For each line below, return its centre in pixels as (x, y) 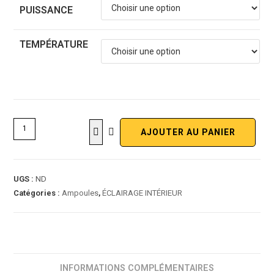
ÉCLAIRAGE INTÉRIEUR (143, 193)
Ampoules (80, 193)
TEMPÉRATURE (54, 44)
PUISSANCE (46, 10)
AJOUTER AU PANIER (188, 132)
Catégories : (38, 193)
